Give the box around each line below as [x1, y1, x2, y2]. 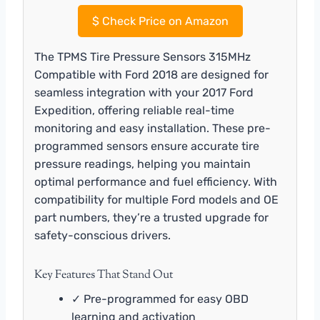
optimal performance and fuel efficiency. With [34, 175, 277, 189]
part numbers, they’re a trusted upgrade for [34, 211, 269, 225]
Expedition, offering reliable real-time [34, 104, 234, 118]
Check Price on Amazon [99, 14, 229, 29]
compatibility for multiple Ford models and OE [34, 193, 279, 207]
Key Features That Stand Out [34, 267, 173, 284]
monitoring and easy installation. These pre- [34, 121, 271, 136]
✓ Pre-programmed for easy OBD [71, 292, 249, 306]
